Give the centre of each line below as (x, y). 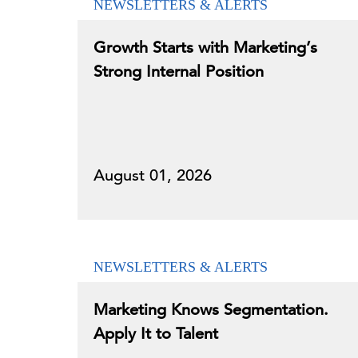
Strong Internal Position (179, 72)
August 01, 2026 (153, 175)
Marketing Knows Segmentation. (211, 310)
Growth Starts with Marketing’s (205, 48)
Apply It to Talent (156, 334)
